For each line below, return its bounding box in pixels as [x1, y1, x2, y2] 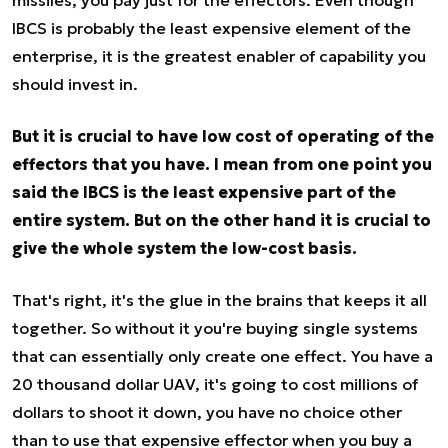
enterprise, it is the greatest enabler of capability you [12, 46, 426, 67]
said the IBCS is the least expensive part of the [12, 182, 396, 203]
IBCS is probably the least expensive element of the [12, 18, 411, 39]
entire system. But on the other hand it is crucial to [12, 210, 431, 231]
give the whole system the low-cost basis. [12, 238, 357, 259]
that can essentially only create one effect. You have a [12, 346, 433, 367]
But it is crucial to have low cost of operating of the [12, 126, 434, 147]
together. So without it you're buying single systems [12, 318, 418, 339]
